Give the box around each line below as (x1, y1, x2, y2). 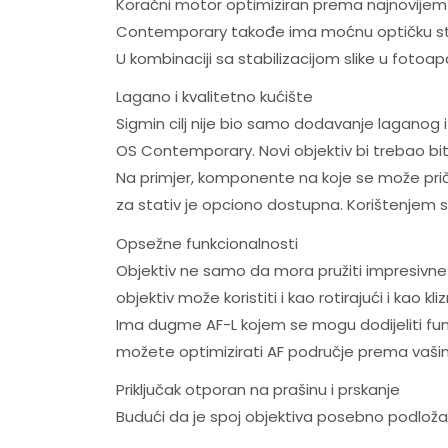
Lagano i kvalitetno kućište (115, 86, 313, 108)
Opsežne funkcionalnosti (115, 232, 298, 254)
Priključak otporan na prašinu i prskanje (115, 379, 400, 401)
